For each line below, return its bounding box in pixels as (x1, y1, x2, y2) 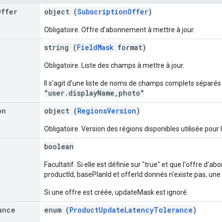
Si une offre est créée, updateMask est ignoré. (44, 188, 188, 196)
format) (113, 42, 146, 52)
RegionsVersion (77, 106, 136, 115)
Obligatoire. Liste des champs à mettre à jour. (44, 61, 184, 69)
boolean (44, 141, 74, 151)
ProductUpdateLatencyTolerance (69, 205, 193, 215)
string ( (44, 42, 77, 52)
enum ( (44, 205, 69, 215)
